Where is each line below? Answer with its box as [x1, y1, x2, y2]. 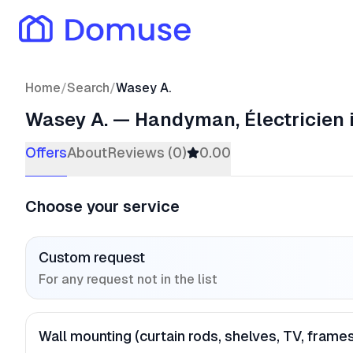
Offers [25, 144, 67, 161]
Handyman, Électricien [135, 109, 344, 130]
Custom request [39, 249, 145, 266]
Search [67, 80, 110, 95]
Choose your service [25, 198, 180, 215]
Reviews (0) [107, 144, 187, 161]
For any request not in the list [39, 272, 217, 287]
